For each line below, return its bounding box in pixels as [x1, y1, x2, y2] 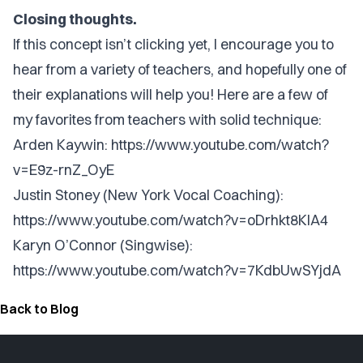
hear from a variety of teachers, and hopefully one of [13, 60, 347, 79]
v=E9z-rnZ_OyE [13, 160, 114, 179]
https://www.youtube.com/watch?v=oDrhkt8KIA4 [13, 211, 328, 229]
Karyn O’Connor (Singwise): [13, 236, 193, 254]
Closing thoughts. [13, 10, 137, 28]
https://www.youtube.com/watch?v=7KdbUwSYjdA [13, 261, 341, 280]
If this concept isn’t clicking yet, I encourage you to [13, 35, 334, 53]
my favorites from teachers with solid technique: [13, 110, 322, 129]
